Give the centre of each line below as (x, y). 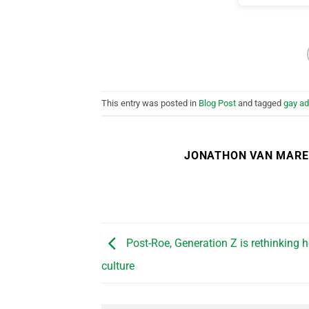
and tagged (260, 103)
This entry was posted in (150, 103)
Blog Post (217, 103)
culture (118, 266)
